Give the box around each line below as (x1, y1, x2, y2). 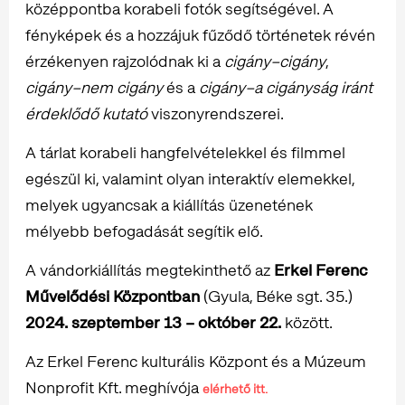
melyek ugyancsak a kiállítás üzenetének (25, 194, 313, 216)
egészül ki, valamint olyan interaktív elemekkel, (25, 168, 354, 190)
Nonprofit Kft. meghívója (25, 377, 202, 399)
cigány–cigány (224, 51, 325, 72)
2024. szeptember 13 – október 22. (25, 312, 285, 334)
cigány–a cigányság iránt (199, 77, 372, 99)
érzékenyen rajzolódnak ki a (25, 51, 224, 72)
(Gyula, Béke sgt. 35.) (203, 286, 353, 307)
